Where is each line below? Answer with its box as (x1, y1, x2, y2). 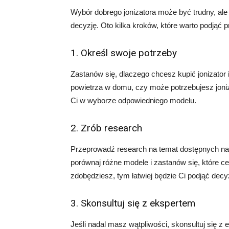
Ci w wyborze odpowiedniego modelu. (71, 96, 196, 105)
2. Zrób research (71, 122, 142, 134)
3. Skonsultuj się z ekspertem (71, 197, 195, 209)
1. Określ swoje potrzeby (71, 47, 177, 59)
